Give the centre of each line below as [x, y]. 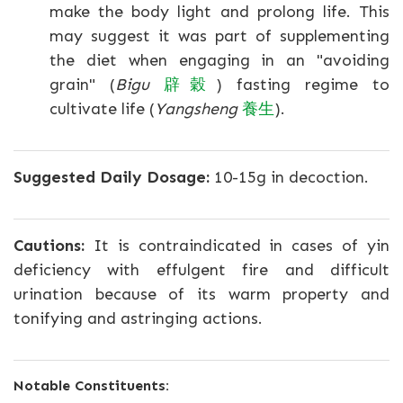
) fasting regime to [303, 84]
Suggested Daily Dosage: [112, 177]
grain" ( [82, 84]
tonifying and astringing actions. [138, 318]
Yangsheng [196, 108]
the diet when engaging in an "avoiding [219, 60]
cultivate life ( [102, 108]
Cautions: [49, 245]
